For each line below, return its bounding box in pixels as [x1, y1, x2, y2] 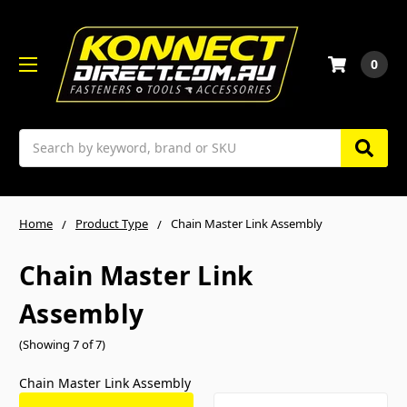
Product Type [75, 214, 148, 232]
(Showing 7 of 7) [19, 336, 105, 353]
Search [19, 129, 61, 147]
